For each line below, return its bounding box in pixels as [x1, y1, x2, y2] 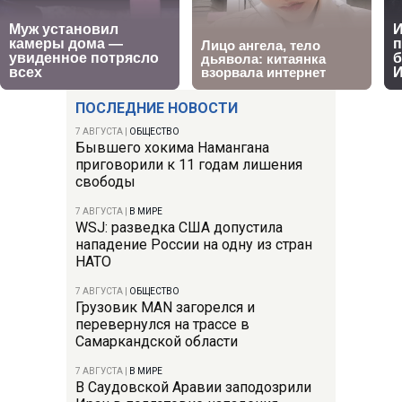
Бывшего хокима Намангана [75, 138, 269, 156]
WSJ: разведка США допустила [75, 218, 283, 236]
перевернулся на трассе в [75, 315, 249, 333]
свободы [75, 172, 135, 190]
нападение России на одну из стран [75, 235, 312, 253]
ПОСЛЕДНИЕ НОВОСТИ [75, 99, 238, 117]
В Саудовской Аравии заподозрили [75, 378, 311, 396]
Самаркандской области [75, 332, 238, 350]
